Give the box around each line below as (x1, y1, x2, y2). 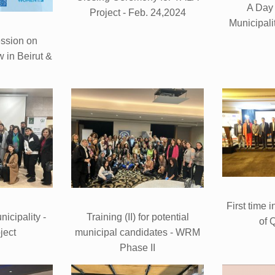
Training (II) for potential (86, 211, 189, 222)
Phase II (120, 242, 155, 253)
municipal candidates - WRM (75, 227, 200, 238)
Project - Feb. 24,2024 (89, 7, 186, 18)
